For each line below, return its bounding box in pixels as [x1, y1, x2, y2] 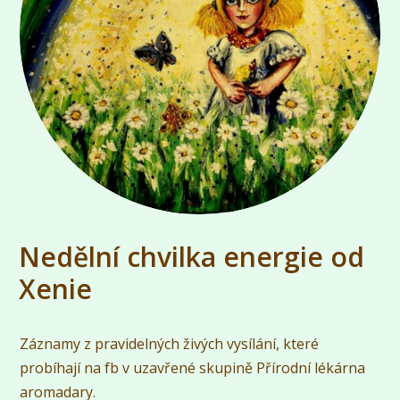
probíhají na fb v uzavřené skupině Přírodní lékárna [20, 357, 366, 378]
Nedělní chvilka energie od [18, 237, 364, 275]
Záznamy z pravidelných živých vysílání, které [20, 333, 320, 354]
